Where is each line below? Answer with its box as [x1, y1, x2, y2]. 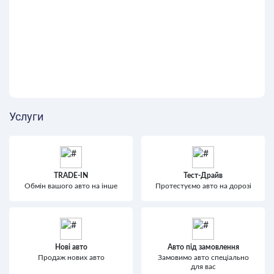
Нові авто [54, 243, 87, 251]
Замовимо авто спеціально [157, 254, 249, 261]
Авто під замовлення [167, 243, 239, 251]
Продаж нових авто [37, 254, 105, 261]
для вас [190, 263, 216, 270]
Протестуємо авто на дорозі [155, 182, 251, 190]
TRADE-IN [54, 172, 88, 179]
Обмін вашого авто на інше [24, 182, 117, 190]
